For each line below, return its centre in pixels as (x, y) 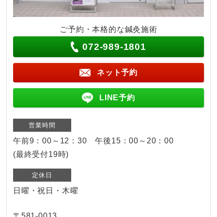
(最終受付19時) (41, 154)
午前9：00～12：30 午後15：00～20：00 (93, 140)
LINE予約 (117, 97)
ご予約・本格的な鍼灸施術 (108, 29)
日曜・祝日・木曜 (46, 190)
